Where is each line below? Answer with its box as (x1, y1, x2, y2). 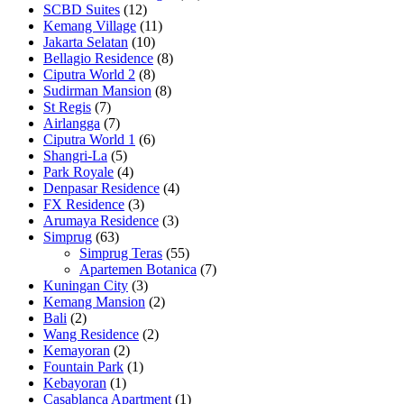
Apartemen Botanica (79, 261, 197, 277)
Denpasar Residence (43, 179, 160, 196)
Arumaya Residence (43, 212, 159, 228)
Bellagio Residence (43, 50, 153, 66)
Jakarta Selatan (43, 33, 128, 50)
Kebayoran (43, 374, 106, 390)
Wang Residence (43, 326, 139, 342)
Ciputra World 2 (43, 66, 135, 82)
